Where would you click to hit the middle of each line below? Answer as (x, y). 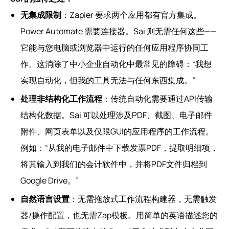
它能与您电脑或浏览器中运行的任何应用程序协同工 (114, 47)
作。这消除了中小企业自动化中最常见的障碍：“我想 (116, 64)
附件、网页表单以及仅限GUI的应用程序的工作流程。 (117, 131)
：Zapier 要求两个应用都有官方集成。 (131, 15)
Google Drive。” (50, 180)
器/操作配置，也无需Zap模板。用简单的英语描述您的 (119, 215)
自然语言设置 (45, 199)
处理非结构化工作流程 (61, 98)
